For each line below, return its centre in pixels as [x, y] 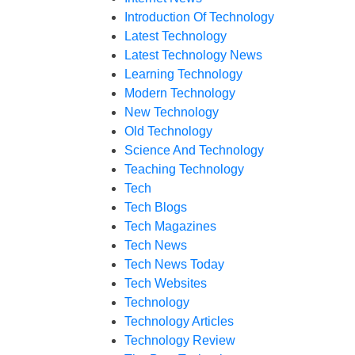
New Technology [172, 112]
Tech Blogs [156, 207]
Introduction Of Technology [199, 17]
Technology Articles [179, 321]
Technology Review [180, 340]
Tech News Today [174, 264]
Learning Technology [183, 74]
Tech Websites [166, 283]
